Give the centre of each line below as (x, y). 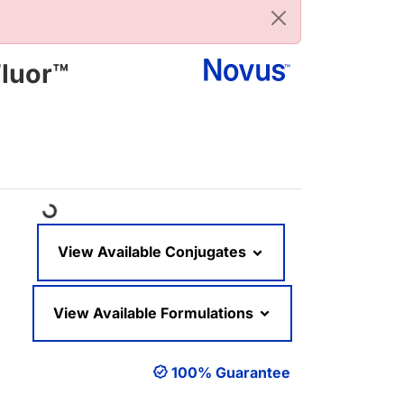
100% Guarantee (231, 373)
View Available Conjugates (154, 252)
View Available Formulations (155, 312)
